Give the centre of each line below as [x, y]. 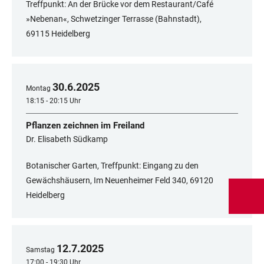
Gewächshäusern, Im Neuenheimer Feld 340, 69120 [120, 181]
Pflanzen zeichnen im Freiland [85, 126]
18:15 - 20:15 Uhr [53, 101]
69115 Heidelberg [58, 34]
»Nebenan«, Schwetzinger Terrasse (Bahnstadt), [114, 19]
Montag [38, 89]
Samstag [40, 250]
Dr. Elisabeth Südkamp [67, 139]
